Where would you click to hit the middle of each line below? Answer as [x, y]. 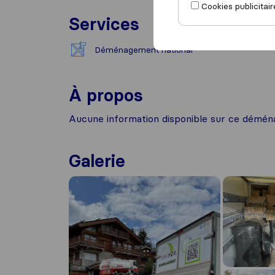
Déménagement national [144, 50]
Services [104, 24]
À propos [106, 95]
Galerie [97, 161]
